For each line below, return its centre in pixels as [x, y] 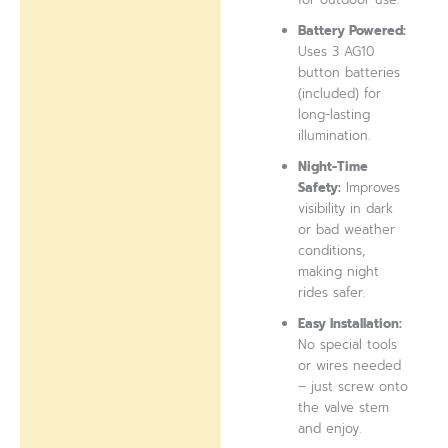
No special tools [348, 345]
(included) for [340, 94]
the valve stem [344, 408]
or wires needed [350, 366]
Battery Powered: [352, 31]
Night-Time [333, 167]
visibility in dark [346, 209]
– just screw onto [353, 387]
